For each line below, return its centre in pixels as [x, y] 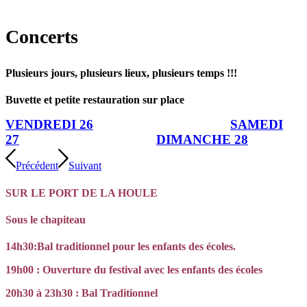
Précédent [37, 166]
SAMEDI [257, 125]
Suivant [85, 166]
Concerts [42, 37]
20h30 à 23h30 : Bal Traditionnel [82, 293]
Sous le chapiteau [46, 219]
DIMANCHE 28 [202, 140]
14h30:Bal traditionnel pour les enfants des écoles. [121, 247]
